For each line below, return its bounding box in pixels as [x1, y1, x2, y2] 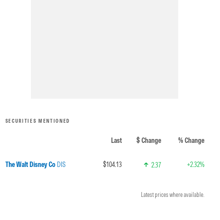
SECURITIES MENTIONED [5, 118, 71, 124]
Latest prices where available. [140, 192, 204, 198]
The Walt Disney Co [5, 160, 55, 169]
